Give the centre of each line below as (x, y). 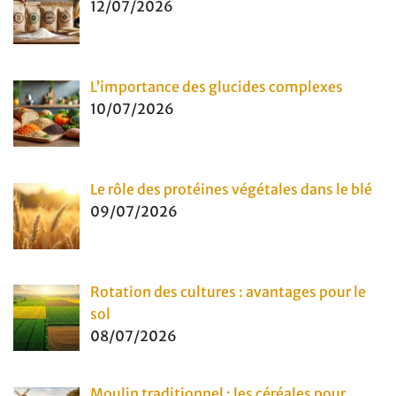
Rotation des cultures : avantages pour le (228, 291)
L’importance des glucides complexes (217, 86)
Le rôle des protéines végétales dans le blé (231, 189)
